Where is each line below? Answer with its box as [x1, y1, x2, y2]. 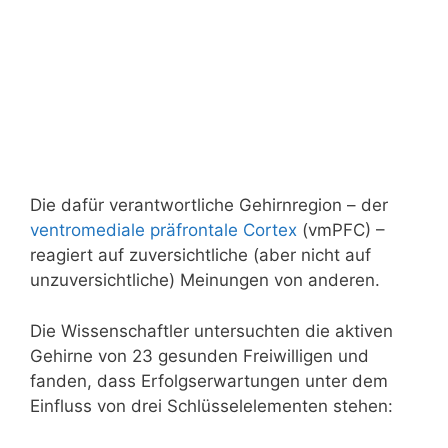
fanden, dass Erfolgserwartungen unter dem [30, 370, 388, 391]
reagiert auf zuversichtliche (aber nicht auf [30, 245, 371, 265]
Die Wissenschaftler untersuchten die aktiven [30, 320, 393, 341]
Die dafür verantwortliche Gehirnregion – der [30, 195, 388, 215]
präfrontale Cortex [150, 220, 297, 240]
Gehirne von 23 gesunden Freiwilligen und [30, 345, 369, 366]
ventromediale [30, 220, 145, 240]
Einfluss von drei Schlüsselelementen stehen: [30, 395, 393, 416]
